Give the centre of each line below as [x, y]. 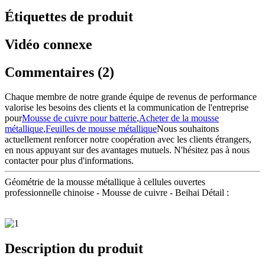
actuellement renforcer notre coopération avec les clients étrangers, [128, 140]
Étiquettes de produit [69, 16]
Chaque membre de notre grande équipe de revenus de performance [131, 97]
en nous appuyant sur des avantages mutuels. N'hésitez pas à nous [127, 150]
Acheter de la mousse [179, 118]
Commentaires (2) [59, 72]
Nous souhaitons [188, 129]
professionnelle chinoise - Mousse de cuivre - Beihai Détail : [117, 193]
